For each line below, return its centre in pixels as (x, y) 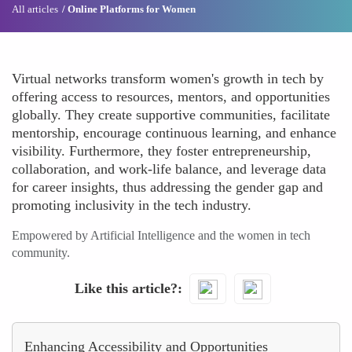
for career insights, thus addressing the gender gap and (167, 187)
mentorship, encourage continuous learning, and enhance (174, 133)
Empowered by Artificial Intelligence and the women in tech (161, 235)
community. (41, 253)
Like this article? (126, 288)
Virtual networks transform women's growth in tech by (168, 79)
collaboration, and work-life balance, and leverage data (169, 169)
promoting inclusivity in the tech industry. (132, 205)
